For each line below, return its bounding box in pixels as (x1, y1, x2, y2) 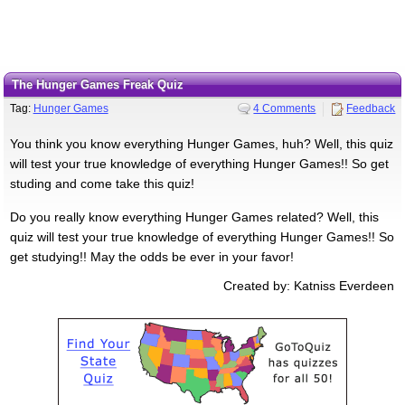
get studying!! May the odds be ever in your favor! (9, 249, 294, 264)
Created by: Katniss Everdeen (223, 278, 395, 293)
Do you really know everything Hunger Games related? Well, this (9, 209, 379, 224)
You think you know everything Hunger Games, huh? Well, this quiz (9, 136, 393, 151)
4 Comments (253, 101, 316, 115)
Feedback (346, 101, 396, 115)
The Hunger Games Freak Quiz (18, 78, 184, 91)
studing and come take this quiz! (9, 175, 194, 191)
